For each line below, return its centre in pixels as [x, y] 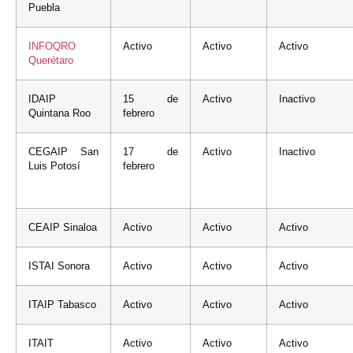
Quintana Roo [59, 113]
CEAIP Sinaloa [63, 227]
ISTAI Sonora [59, 266]
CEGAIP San [63, 152]
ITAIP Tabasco [62, 305]
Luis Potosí [54, 166]
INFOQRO [52, 46]
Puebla [44, 7]
